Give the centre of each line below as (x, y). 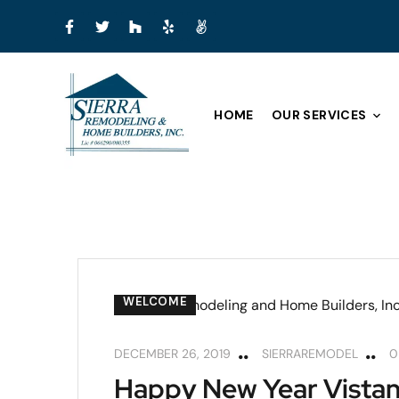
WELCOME (155, 301)
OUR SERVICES (319, 115)
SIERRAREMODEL (310, 353)
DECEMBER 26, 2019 (172, 353)
